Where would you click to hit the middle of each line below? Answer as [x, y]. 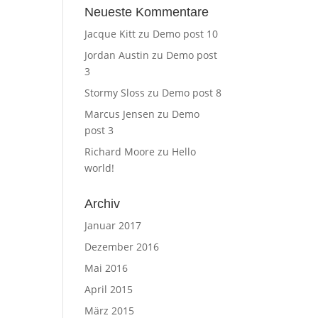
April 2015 [109, 289]
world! [100, 168]
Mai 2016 [106, 268]
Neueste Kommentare [147, 12]
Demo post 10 [186, 33]
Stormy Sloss [115, 92]
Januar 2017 [113, 225]
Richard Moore [120, 151]
